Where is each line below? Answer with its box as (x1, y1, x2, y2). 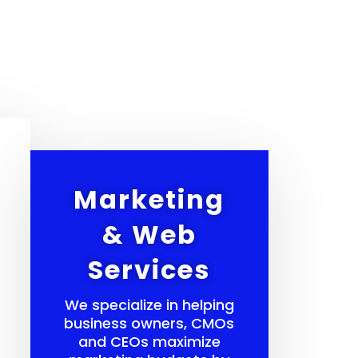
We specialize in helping (64, 295, 234, 316)
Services (88, 252, 211, 288)
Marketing (74, 181, 225, 218)
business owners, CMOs (64, 313, 235, 334)
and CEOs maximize (78, 332, 221, 352)
